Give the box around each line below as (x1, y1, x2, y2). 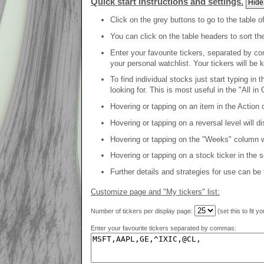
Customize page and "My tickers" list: (91, 187, 220, 197)
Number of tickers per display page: (91, 207, 194, 215)
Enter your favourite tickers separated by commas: (91, 225, 236, 232)
